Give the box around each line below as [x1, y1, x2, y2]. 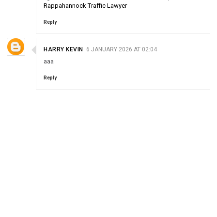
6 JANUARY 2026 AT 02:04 [86, 46, 157, 53]
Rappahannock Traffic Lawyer [44, 2, 127, 9]
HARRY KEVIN [44, 46, 83, 53]
